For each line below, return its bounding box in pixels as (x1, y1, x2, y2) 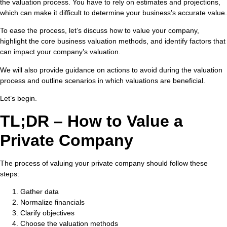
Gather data (20, 187, 59, 196)
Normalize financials (20, 198, 85, 206)
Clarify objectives (20, 208, 74, 217)
